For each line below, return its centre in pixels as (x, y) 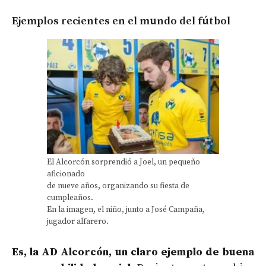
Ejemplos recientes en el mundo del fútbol (121, 21)
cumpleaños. (70, 198)
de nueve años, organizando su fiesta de (118, 186)
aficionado (66, 174)
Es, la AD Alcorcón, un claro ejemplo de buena (133, 252)
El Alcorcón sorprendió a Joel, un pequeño (123, 162)
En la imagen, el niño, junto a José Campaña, (126, 210)
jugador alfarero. (78, 221)
